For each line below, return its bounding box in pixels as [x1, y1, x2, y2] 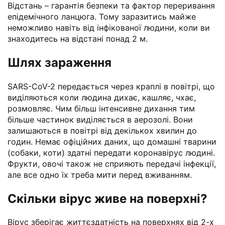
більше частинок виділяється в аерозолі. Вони [8, 114, 193, 125]
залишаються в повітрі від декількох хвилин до [8, 125, 197, 136]
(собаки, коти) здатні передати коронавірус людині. [8, 147, 215, 158]
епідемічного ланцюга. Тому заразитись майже [8, 11, 196, 22]
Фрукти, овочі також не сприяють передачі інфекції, [8, 158, 216, 169]
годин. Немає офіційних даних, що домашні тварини [8, 136, 216, 147]
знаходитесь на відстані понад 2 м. [8, 33, 150, 44]
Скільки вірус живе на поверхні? [8, 191, 207, 206]
